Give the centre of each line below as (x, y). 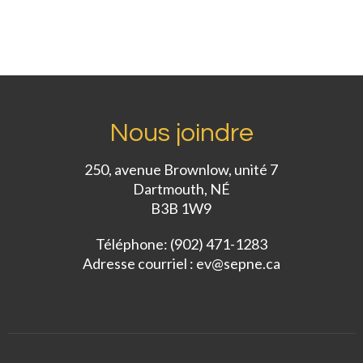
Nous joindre (181, 134)
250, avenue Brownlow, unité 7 (181, 170)
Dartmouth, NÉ (181, 189)
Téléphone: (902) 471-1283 (181, 244)
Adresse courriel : (139, 264)
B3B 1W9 (181, 209)
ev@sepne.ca (238, 264)
